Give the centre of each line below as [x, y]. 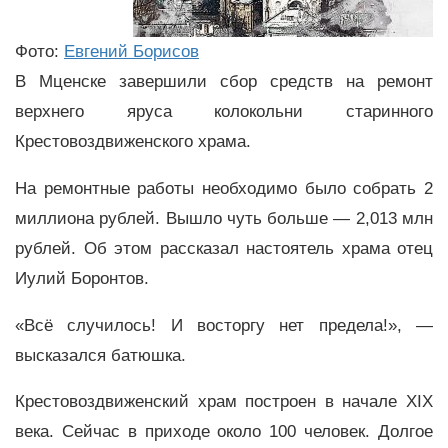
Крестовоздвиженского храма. [133, 141]
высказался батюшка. [100, 355]
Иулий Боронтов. [84, 278]
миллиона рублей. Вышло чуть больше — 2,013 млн [224, 218]
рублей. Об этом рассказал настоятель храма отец [224, 248]
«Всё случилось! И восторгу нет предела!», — [224, 325]
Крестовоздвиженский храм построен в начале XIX [224, 402]
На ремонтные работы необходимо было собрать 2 [224, 188]
